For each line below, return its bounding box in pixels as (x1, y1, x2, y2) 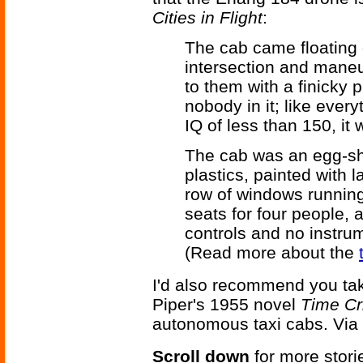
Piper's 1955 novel (152, 295, 301, 314)
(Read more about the (185, 243, 359, 263)
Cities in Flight (152, 8, 263, 28)
